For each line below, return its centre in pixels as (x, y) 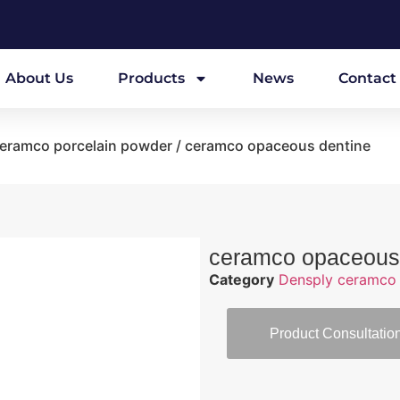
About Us (39, 78)
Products (151, 78)
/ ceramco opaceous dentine (271, 146)
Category (242, 279)
